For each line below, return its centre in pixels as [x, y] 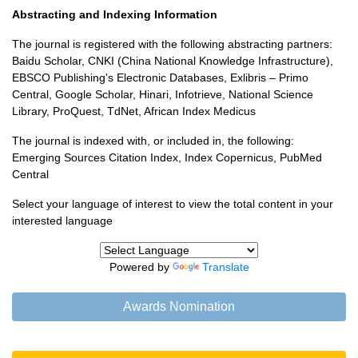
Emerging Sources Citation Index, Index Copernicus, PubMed [167, 157]
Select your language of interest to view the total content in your [173, 204]
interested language [62, 221]
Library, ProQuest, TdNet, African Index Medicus [134, 111]
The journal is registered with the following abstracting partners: [172, 44]
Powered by [141, 267]
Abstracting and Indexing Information [115, 14]
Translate [225, 267]
